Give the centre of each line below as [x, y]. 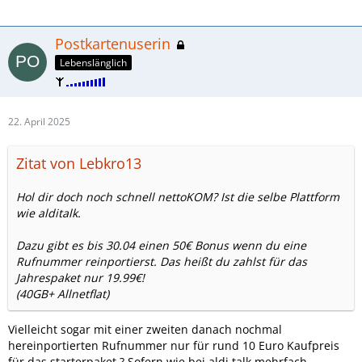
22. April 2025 [39, 122]
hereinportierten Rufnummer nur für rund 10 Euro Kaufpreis [174, 345]
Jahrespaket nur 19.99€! [80, 278]
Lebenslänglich [93, 63]
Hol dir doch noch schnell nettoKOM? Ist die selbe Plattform [178, 197]
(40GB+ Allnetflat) [63, 294]
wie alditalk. [48, 213]
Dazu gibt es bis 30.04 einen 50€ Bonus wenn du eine [161, 245]
